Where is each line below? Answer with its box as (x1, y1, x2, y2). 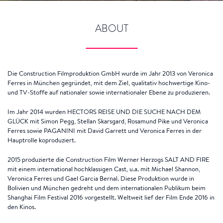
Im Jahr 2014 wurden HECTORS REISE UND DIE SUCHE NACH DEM (7, 108, 201, 116)
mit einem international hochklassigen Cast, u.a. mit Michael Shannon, (7, 165, 200, 173)
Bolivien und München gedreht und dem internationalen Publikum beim (7, 184, 206, 192)
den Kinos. (7, 203, 36, 211)
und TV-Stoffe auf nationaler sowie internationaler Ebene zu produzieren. (7, 88, 210, 97)
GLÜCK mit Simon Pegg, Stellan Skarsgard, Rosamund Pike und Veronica (7, 117, 208, 125)
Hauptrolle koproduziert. (7, 136, 76, 144)
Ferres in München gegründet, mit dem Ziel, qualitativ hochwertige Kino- (7, 79, 210, 87)
